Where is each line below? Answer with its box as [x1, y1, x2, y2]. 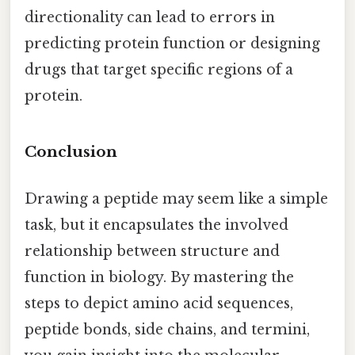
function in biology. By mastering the [25, 269, 294, 287]
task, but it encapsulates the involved [25, 216, 288, 235]
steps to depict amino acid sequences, [25, 295, 293, 313]
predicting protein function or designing [25, 35, 320, 53]
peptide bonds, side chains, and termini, [25, 321, 310, 339]
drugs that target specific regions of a [25, 61, 293, 79]
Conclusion [25, 143, 117, 162]
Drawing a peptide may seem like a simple [25, 190, 328, 208]
